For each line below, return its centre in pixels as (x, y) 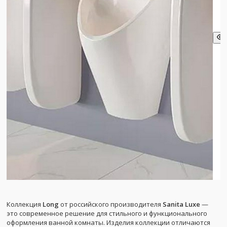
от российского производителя (111, 204)
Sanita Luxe (181, 204)
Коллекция (25, 204)
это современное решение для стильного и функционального (107, 213)
